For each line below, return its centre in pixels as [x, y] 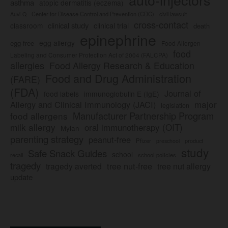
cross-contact [161, 24]
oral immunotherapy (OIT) [134, 127]
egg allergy [57, 42]
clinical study [68, 25]
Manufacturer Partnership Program [143, 115]
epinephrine [118, 39]
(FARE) [25, 79]
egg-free [22, 43]
